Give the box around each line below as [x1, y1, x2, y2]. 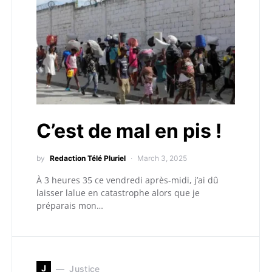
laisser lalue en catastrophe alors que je [36, 187, 200, 199]
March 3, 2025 [137, 154, 187, 163]
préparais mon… [36, 200, 103, 211]
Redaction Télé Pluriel [50, 154, 126, 163]
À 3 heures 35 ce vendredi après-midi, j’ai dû [36, 174, 219, 186]
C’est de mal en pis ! [36, 119, 222, 143]
